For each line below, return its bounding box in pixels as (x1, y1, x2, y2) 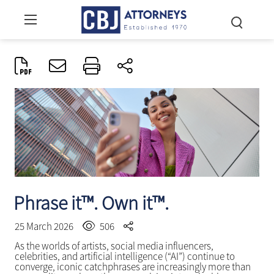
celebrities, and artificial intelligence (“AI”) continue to (14, 250, 235, 264)
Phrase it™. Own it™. (13, 191, 169, 216)
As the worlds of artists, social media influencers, (14, 239, 213, 253)
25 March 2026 (14, 220, 75, 234)
